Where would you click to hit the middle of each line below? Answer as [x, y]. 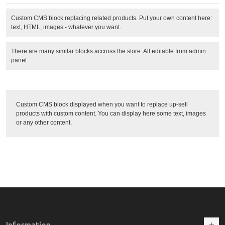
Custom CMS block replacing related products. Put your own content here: [111, 18]
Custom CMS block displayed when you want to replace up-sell [102, 105]
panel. [20, 61]
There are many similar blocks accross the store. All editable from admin [108, 51]
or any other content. [44, 123]
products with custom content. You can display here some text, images [111, 114]
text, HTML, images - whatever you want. [66, 27]
